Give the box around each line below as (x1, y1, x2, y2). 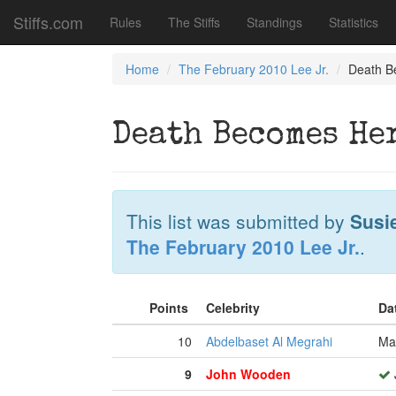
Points (149, 299, 192, 316)
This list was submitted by (126, 208, 350, 234)
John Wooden (206, 365, 291, 383)
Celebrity (206, 299, 263, 316)
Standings (247, 13, 302, 31)
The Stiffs (168, 13, 220, 31)
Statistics (329, 13, 378, 31)
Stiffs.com (13, 11, 83, 34)
